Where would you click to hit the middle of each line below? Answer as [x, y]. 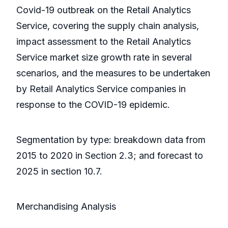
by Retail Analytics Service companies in [101, 89]
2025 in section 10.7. [59, 172]
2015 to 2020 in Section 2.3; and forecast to [110, 156]
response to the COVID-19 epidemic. [93, 105]
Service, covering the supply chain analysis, [108, 26]
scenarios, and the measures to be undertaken [113, 73]
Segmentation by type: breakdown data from [111, 140]
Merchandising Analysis [66, 207]
